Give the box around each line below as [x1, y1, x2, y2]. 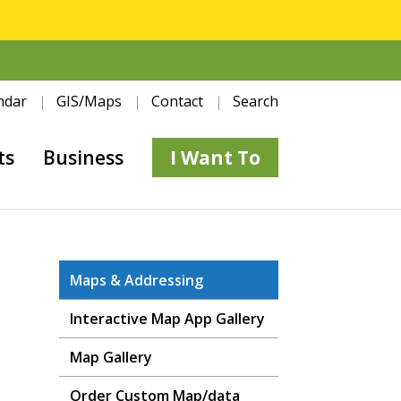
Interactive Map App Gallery [70, 309, 265, 328]
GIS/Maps [56, 91, 122, 111]
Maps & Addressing [70, 270, 203, 290]
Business [43, 145, 124, 170]
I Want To [170, 145, 260, 170]
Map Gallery [70, 347, 152, 367]
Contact [151, 91, 203, 111]
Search [233, 91, 278, 111]
